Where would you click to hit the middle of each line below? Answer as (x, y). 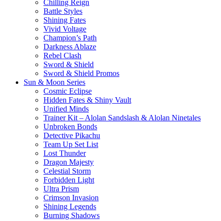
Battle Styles (63, 11)
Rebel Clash (62, 55)
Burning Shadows (72, 215)
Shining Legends (70, 206)
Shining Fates (65, 20)
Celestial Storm (67, 171)
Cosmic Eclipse (68, 91)
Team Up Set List (71, 144)
